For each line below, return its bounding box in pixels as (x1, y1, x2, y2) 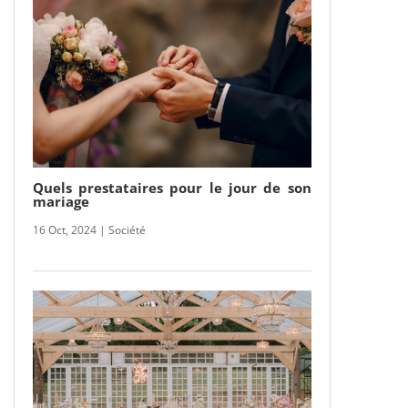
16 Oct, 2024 (32, 221, 97, 238)
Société (107, 221, 146, 238)
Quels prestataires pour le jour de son (32, 178, 311, 197)
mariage (32, 191, 89, 210)
